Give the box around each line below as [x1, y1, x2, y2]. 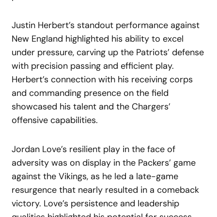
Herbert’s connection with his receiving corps [12, 73, 193, 85]
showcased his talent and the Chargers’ [12, 100, 170, 112]
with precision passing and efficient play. [12, 60, 174, 72]
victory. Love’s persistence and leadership [12, 197, 179, 209]
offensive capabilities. [12, 114, 98, 126]
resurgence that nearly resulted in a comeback [12, 184, 199, 196]
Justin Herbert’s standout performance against [12, 19, 200, 31]
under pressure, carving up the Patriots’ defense [12, 46, 204, 58]
